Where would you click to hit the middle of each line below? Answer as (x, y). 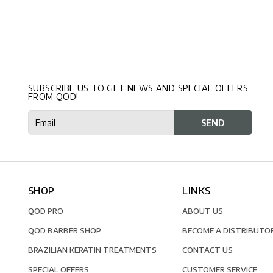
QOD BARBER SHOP (65, 230)
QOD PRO (46, 210)
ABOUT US (203, 210)
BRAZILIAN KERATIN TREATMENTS (92, 249)
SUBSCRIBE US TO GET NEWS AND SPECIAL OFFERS (138, 88)
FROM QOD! (53, 97)
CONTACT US (208, 249)
